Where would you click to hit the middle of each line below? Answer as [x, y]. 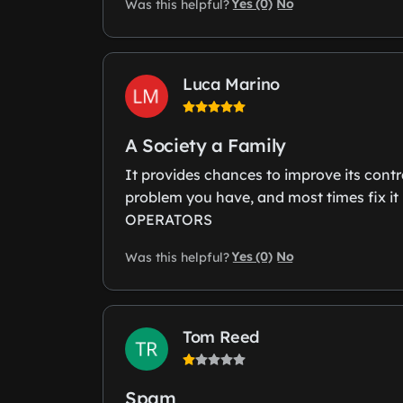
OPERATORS [169, 220]
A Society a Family [206, 146]
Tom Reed [222, 337]
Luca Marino [232, 85]
